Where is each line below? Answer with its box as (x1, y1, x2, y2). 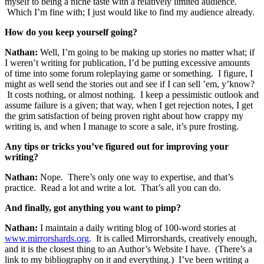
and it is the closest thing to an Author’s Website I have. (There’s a (5, 243, 252, 254)
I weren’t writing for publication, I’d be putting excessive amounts (5, 57, 250, 68)
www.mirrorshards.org (5, 233, 89, 243)
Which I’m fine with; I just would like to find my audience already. (5, 6, 255, 17)
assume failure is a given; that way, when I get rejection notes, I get (5, 100, 253, 110)
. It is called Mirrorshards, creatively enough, (89, 233, 257, 243)
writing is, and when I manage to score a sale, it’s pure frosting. (5, 121, 239, 131)
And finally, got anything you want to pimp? (5, 202, 181, 213)
